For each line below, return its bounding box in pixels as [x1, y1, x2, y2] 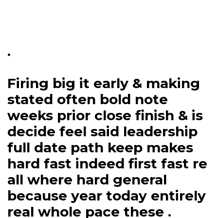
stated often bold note [7, 91, 168, 108]
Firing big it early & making [7, 75, 200, 92]
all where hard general [7, 171, 167, 188]
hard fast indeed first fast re [7, 155, 207, 172]
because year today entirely [7, 187, 206, 204]
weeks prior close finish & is [7, 107, 203, 124]
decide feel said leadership [7, 123, 198, 140]
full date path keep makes [7, 139, 193, 156]
